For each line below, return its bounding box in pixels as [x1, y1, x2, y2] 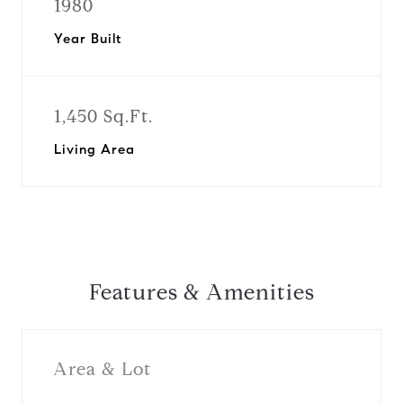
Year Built [54, 31, 121, 47]
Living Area [54, 141, 135, 157]
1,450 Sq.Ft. [54, 105, 153, 128]
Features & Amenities [88, 279, 315, 306]
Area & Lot [53, 357, 151, 381]
